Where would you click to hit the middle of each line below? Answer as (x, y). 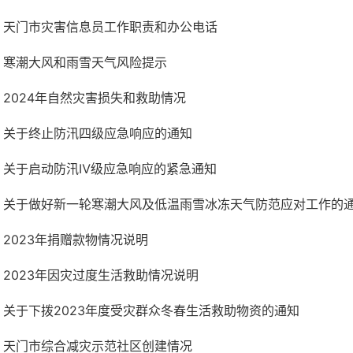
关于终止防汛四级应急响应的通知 (98, 133)
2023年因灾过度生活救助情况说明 (101, 275)
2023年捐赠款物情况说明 (76, 240)
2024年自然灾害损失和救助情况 (95, 98)
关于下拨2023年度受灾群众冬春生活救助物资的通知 (151, 310)
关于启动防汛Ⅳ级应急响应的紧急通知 (110, 169)
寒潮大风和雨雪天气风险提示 (85, 62)
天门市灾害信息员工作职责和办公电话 (110, 27)
